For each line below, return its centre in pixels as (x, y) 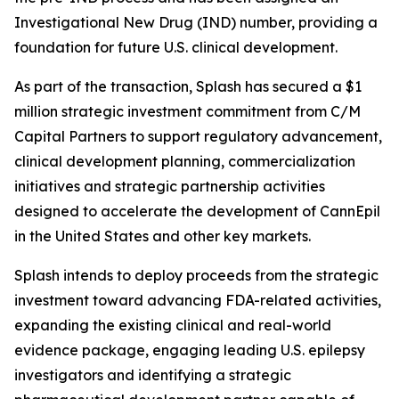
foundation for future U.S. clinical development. (176, 47)
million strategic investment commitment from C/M (187, 111)
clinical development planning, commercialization (185, 161)
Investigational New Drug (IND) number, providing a (196, 22)
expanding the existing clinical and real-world (173, 325)
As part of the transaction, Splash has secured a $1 (188, 86)
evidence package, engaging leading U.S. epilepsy (190, 350)
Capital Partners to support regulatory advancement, (198, 136)
